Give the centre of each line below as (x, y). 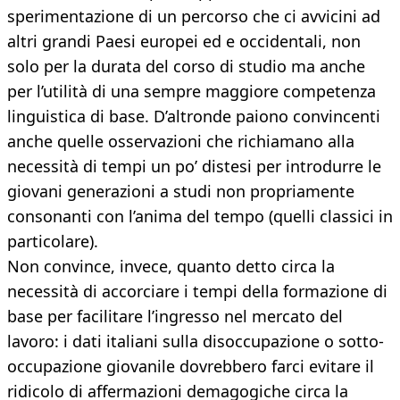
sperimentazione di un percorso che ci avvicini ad (194, 17)
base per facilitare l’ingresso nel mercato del (175, 317)
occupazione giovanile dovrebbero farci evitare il (191, 367)
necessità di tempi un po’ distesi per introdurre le (194, 167)
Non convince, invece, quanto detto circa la (171, 267)
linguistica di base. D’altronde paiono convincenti (194, 117)
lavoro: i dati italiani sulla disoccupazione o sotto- (196, 342)
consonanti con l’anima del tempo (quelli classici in (200, 217)
